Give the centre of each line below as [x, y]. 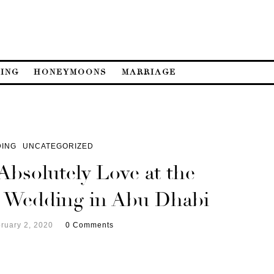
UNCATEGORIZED [58, 146]
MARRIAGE [149, 72]
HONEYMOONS [70, 72]
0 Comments [89, 225]
